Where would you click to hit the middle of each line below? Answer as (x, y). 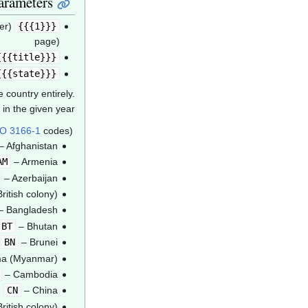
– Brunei (38, 242)
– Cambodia (30, 274)
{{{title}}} (48, 57)
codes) (57, 130)
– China (39, 290)
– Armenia (34, 162)
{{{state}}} (48, 73)
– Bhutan (36, 226)
